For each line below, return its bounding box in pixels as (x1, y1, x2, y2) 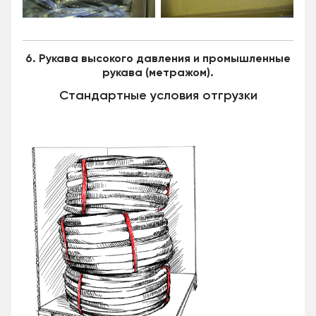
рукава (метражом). (102, 68, 214, 80)
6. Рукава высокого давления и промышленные (25, 54, 291, 66)
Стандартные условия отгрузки (59, 90, 257, 103)
